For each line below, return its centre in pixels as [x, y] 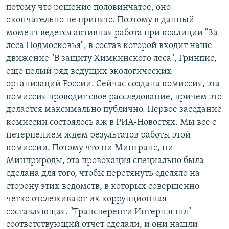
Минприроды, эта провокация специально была [105, 161]
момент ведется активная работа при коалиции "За [112, 33]
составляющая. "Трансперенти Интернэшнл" [99, 212]
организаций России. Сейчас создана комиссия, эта [113, 84]
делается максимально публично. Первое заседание [114, 110]
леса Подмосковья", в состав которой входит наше [109, 46]
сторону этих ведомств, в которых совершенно [103, 187]
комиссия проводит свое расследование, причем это [114, 97]
